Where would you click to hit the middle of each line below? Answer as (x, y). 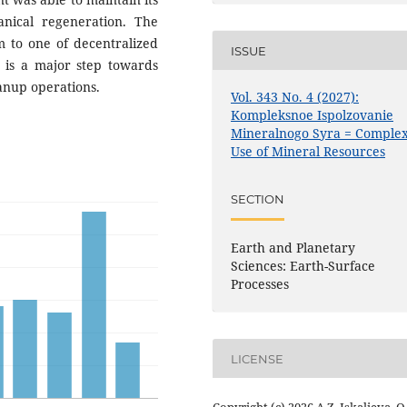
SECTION (258, 199)
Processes (260, 284)
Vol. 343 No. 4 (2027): (295, 97)
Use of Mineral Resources (308, 152)
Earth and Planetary (293, 248)
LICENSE (258, 358)
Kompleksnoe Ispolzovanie (313, 115)
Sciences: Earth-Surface (303, 266)
